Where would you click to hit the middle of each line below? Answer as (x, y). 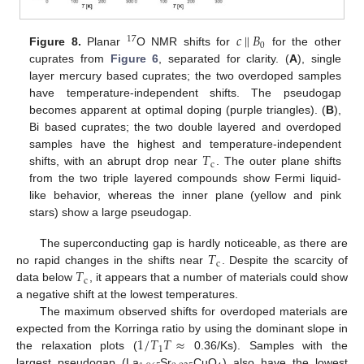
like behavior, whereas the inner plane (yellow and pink (185, 195)
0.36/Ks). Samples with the (267, 346)
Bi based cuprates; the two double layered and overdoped (185, 127)
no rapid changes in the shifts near (113, 260)
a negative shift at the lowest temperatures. (127, 295)
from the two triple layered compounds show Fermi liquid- (185, 178)
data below (46, 277)
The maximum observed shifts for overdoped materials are (193, 312)
